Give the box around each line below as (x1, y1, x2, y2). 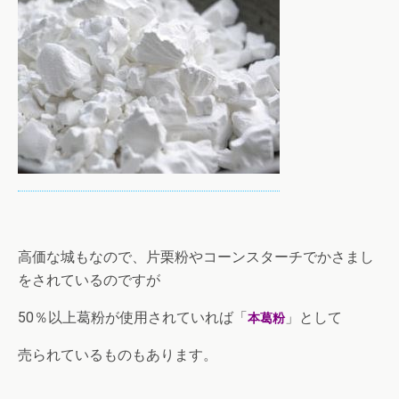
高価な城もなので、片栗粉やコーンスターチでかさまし (18, 248, 374, 265)
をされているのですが (18, 271, 160, 289)
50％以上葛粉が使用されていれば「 (18, 308, 248, 326)
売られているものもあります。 (18, 346, 217, 363)
